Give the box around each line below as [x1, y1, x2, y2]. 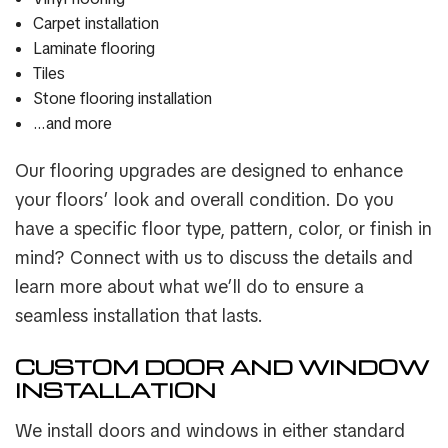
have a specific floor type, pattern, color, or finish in [15, 217, 432, 241]
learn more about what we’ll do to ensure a [15, 275, 364, 299]
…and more [32, 113, 112, 135]
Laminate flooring [32, 38, 155, 60]
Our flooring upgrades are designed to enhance [15, 159, 403, 183]
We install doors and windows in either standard [15, 419, 405, 443]
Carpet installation [32, 13, 159, 35]
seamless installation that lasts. [15, 304, 263, 328]
